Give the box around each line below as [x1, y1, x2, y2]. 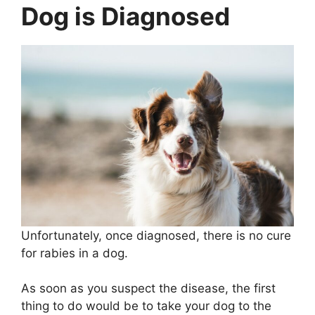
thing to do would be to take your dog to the [21, 299, 271, 313]
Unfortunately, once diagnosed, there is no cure [21, 228, 291, 243]
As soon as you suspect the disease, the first [21, 281, 276, 295]
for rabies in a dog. [21, 245, 128, 260]
